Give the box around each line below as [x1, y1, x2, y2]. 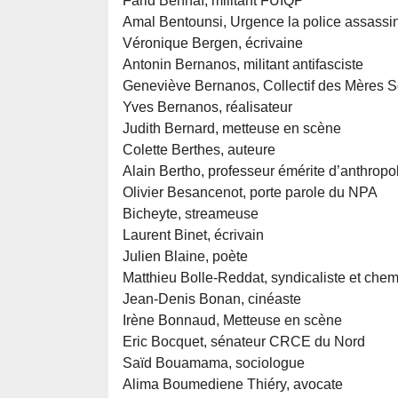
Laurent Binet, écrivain [123, 227, 264, 243]
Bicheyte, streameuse [123, 206, 259, 222]
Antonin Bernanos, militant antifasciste [123, 57, 363, 73]
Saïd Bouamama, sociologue [123, 355, 305, 371]
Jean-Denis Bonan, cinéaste [123, 291, 301, 307]
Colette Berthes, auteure [123, 142, 275, 158]
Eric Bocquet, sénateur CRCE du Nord [123, 334, 365, 350]
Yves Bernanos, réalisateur [123, 99, 292, 115]
